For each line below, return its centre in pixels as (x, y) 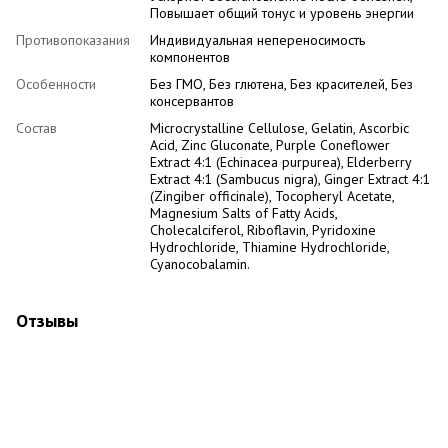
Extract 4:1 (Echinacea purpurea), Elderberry (280, 161)
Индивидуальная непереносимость (257, 39)
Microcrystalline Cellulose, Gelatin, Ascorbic (279, 127)
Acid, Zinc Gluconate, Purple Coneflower (270, 144)
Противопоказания (73, 39)
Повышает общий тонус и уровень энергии (282, 12)
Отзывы (47, 320)
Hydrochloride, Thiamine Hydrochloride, (269, 246)
